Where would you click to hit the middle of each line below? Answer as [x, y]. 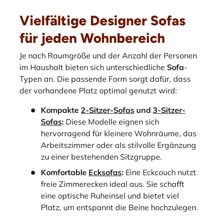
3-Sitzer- [169, 110]
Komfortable [65, 172]
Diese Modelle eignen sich [111, 121]
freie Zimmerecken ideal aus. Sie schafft [113, 184]
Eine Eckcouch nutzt [160, 172]
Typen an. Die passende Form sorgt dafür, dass [105, 79]
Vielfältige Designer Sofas [102, 21]
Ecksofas [105, 172]
